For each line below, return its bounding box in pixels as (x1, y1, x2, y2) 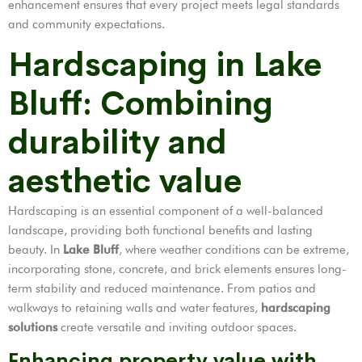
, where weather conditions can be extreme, (119, 242, 349, 257)
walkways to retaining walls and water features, (8, 300, 261, 315)
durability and (8, 121, 227, 163)
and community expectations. (8, 16, 165, 32)
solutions (8, 319, 57, 335)
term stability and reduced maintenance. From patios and (8, 280, 316, 296)
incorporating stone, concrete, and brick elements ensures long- (8, 261, 347, 276)
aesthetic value (8, 160, 242, 202)
